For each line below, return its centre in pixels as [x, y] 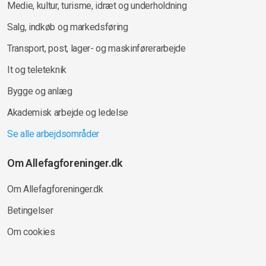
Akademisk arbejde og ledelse [68, 112]
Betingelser [30, 210]
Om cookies [31, 232]
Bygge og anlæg [40, 91]
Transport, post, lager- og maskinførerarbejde [96, 48]
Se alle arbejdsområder [53, 134]
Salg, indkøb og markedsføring [68, 27]
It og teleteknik [37, 69]
